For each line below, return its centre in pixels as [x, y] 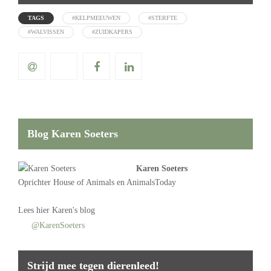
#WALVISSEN [46, 32]
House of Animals [84, 183]
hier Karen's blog [66, 211]
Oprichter [36, 183]
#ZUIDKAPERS [112, 32]
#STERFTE [163, 18]
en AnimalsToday [145, 183]
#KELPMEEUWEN [96, 18]
